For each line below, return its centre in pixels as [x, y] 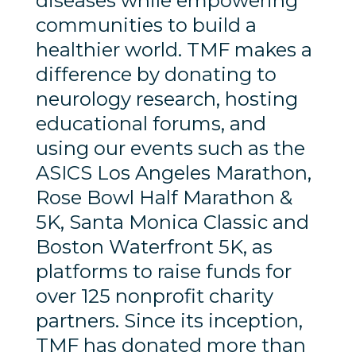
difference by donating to [156, 75]
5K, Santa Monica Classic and [172, 222]
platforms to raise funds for [163, 272]
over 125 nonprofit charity [154, 296]
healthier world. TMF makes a [174, 50]
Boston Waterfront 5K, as [154, 247]
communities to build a [146, 25]
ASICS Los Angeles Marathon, [173, 173]
